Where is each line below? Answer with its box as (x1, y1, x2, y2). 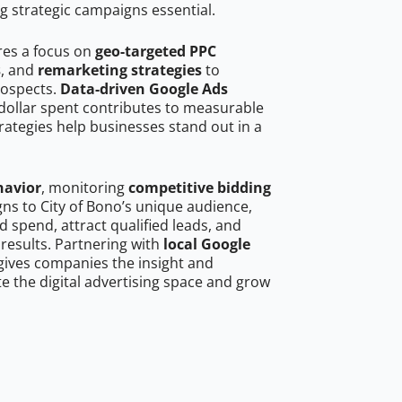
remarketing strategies (38, 60, 202, 81)
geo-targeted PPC (95, 41, 216, 62)
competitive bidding (128, 178, 271, 198)
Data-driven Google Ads (60, 79, 228, 100)
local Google (163, 234, 250, 255)
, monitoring (41, 178, 128, 198)
